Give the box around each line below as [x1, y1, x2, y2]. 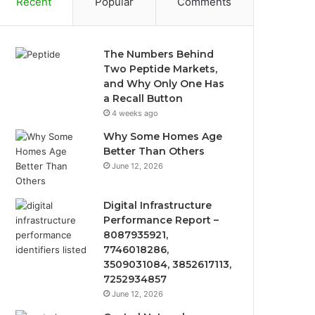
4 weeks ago [112, 108, 159, 118]
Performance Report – [103, 213, 219, 226]
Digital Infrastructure [103, 198, 212, 212]
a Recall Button [103, 91, 184, 105]
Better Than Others [103, 144, 205, 157]
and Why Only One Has [103, 77, 225, 90]
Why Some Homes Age [103, 129, 223, 143]
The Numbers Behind [103, 47, 214, 60]
